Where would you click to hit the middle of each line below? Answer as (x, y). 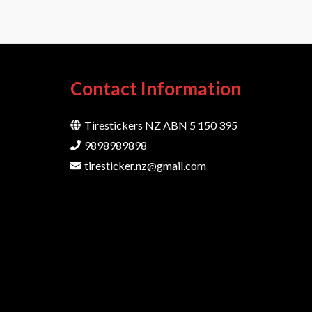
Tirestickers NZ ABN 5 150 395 (161, 125)
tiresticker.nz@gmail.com (145, 166)
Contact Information (156, 88)
